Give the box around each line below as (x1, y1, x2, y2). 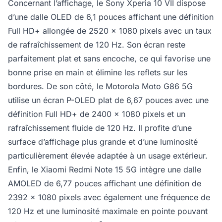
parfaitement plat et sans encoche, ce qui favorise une (8, 54, 211, 64)
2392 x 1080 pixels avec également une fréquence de (8, 192, 210, 203)
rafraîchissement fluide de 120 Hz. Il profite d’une (8, 123, 192, 133)
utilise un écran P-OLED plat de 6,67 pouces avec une (8, 95, 209, 106)
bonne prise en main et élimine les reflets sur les (8, 67, 187, 78)
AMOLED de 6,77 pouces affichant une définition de (8, 178, 201, 189)
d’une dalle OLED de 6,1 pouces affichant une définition (8, 12, 214, 22)
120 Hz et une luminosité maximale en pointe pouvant (8, 206, 208, 217)
